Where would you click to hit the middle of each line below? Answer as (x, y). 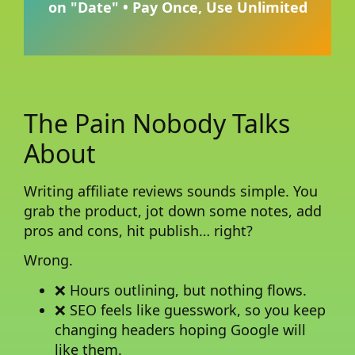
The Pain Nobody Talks (157, 123)
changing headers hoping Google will (181, 330)
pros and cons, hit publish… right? (138, 230)
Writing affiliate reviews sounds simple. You (171, 191)
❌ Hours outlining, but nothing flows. (181, 290)
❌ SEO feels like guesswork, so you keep (191, 310)
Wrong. (48, 260)
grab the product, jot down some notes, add (173, 210)
